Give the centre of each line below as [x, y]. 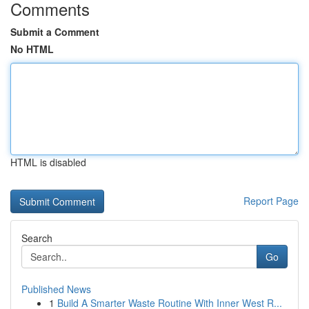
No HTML [32, 49]
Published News [56, 289]
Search [37, 238]
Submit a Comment [55, 32]
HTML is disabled [48, 162]
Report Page [271, 201]
